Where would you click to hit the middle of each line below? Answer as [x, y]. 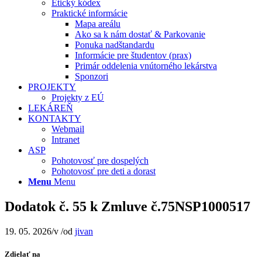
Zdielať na [23, 254]
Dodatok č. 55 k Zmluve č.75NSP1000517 [127, 206]
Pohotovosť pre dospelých [100, 161]
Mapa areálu [98, 24]
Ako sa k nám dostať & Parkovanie [140, 34]
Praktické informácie [89, 13]
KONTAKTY [55, 118]
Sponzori [92, 76]
